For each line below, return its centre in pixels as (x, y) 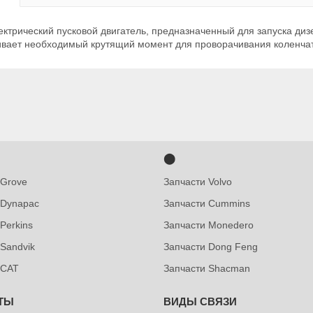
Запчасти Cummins (206, 203)
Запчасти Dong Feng (210, 247)
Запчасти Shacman (206, 268)
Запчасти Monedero (208, 225)
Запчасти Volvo (197, 182)
